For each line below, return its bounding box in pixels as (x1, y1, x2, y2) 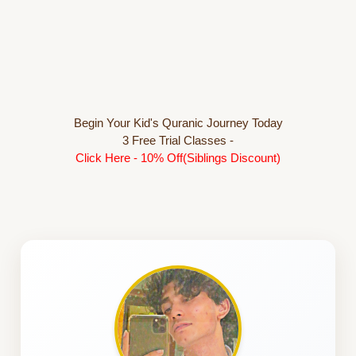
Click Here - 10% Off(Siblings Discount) (75, 150, 281, 164)
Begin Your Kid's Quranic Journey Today (73, 115, 283, 130)
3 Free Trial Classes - (122, 133, 234, 147)
